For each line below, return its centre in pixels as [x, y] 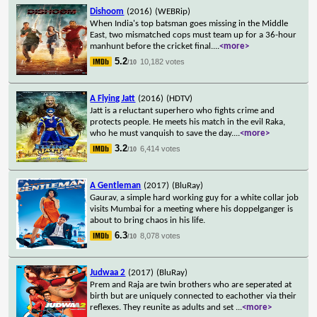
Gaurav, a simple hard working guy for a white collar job [195, 197]
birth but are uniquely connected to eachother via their [194, 296]
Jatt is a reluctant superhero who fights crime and [183, 110]
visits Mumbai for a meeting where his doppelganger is [192, 209]
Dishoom [107, 11]
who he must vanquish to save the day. [162, 133]
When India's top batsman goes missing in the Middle [189, 23]
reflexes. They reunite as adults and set [163, 307]
